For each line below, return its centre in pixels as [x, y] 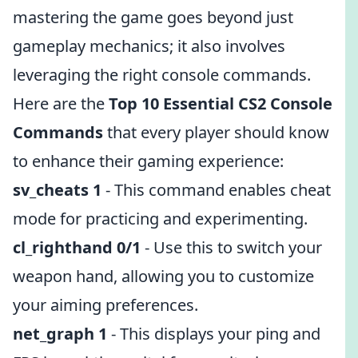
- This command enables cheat [216, 190]
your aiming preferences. [105, 305]
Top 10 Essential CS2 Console [221, 103]
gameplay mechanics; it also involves [149, 46]
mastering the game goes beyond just [153, 17]
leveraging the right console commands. [162, 75]
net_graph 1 [60, 334]
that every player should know [216, 132]
